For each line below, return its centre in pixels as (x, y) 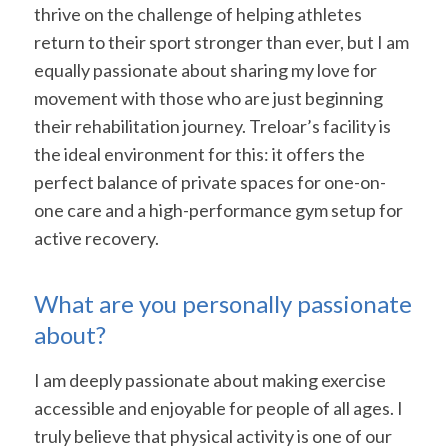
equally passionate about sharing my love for (205, 70)
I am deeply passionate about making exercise (209, 379)
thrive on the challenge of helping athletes (197, 14)
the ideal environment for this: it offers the (199, 154)
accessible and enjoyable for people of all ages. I (218, 407)
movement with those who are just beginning (208, 98)
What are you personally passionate (222, 304)
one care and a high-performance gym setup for (218, 210)
